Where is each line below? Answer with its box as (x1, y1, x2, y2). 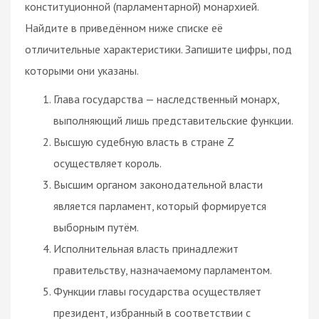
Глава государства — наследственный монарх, (53, 91, 279, 106)
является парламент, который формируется (53, 198, 266, 213)
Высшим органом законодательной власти (53, 177, 263, 192)
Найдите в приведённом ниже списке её (25, 20, 223, 35)
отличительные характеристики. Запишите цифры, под (25, 41, 292, 56)
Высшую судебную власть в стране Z (53, 134, 234, 149)
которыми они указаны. (25, 63, 139, 78)
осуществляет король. (53, 155, 162, 170)
